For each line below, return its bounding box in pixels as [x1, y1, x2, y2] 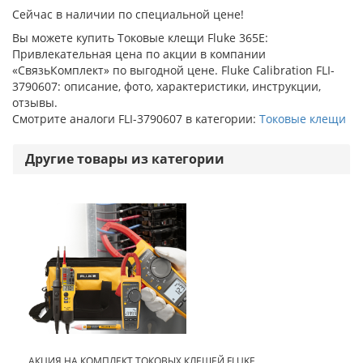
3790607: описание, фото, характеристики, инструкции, [12, 78, 321, 94]
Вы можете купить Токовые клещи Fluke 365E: [12, 29, 268, 45]
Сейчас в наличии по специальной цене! [12, 6, 244, 22]
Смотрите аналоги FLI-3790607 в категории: [12, 110, 259, 126]
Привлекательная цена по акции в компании [12, 45, 266, 62]
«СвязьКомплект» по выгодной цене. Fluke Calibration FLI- [12, 62, 335, 78]
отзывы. [12, 94, 58, 110]
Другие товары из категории [25, 149, 224, 168]
